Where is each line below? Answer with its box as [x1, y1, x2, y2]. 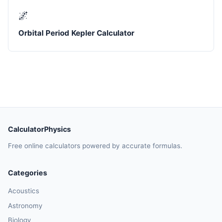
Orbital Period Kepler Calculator [18, 28, 134, 38]
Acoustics [8, 186, 39, 195]
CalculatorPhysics [8, 124, 71, 133]
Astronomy [8, 201, 43, 210]
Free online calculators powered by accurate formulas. [8, 141, 182, 150]
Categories [8, 168, 47, 177]
